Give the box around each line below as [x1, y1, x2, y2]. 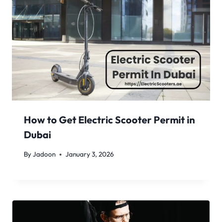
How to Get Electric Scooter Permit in [24, 113, 195, 126]
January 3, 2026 [65, 150, 114, 159]
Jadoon [33, 150, 56, 159]
